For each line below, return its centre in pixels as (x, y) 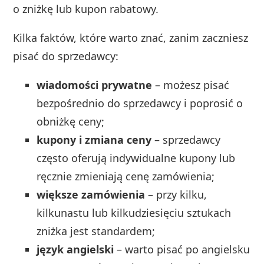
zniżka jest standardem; (96, 231)
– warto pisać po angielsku (182, 249)
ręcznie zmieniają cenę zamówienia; (126, 176)
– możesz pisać (191, 85)
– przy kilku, (176, 194)
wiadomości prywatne (95, 85)
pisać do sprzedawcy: (66, 56)
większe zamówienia (91, 194)
